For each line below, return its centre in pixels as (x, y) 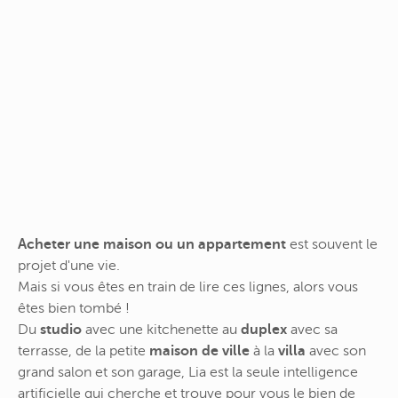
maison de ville (199, 351)
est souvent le (332, 245)
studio (61, 330)
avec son (336, 351)
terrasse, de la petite (84, 351)
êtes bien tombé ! (74, 309)
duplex (264, 330)
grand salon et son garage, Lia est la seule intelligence (188, 373)
